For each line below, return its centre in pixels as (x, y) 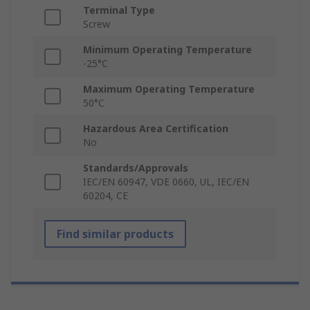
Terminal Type (119, 10)
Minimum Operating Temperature (167, 50)
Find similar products (115, 234)
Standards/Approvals (136, 168)
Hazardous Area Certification (156, 129)
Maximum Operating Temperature (169, 89)
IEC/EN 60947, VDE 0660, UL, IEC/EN (166, 182)
